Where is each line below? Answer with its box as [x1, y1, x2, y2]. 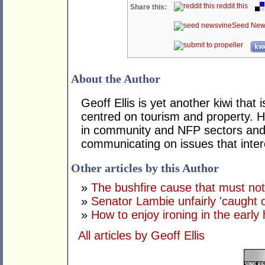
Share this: [130, 3, 167, 12]
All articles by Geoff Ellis [78, 229, 205, 243]
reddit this [215, 2, 248, 11]
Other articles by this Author [71, 161, 219, 175]
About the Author [71, 72, 160, 86]
